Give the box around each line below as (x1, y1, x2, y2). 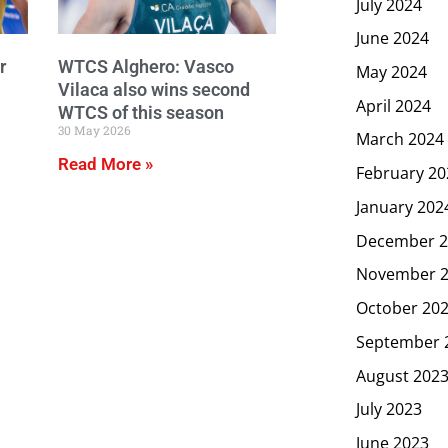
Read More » (58, 153, 153, 174)
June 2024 (356, 27, 429, 50)
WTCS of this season (58, 101, 224, 123)
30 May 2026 (58, 121, 131, 138)
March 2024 (356, 128, 444, 151)
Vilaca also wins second (58, 78, 250, 100)
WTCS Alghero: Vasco (58, 56, 234, 78)
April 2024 (356, 94, 431, 117)
